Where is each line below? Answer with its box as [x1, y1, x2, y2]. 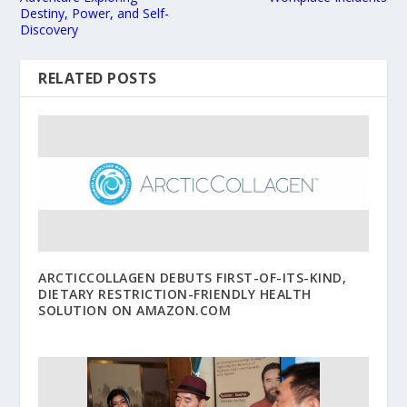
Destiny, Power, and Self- [20, 4, 170, 22]
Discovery [20, 20, 79, 38]
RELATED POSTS [38, 67, 157, 88]
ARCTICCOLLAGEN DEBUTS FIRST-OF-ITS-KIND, [38, 268, 347, 286]
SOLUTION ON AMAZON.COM [38, 301, 232, 319]
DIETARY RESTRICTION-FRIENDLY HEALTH [38, 284, 312, 303]
